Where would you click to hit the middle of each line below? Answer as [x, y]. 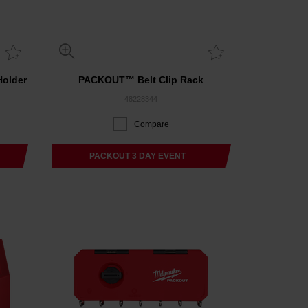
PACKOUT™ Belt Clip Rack [141, 80]
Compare [152, 125]
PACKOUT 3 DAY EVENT [138, 156]
